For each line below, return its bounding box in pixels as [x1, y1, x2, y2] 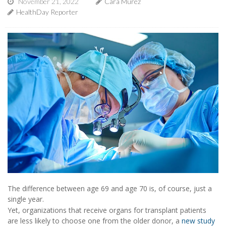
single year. [8, 194, 44, 204]
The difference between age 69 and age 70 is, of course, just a [8, 184, 212, 194]
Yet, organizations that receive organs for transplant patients [8, 205, 206, 215]
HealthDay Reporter [16, 7, 78, 16]
